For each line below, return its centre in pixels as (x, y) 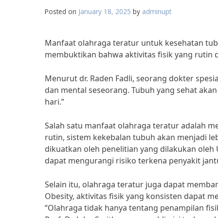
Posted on (62, 11)
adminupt (157, 11)
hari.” (54, 102)
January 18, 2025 (105, 11)
